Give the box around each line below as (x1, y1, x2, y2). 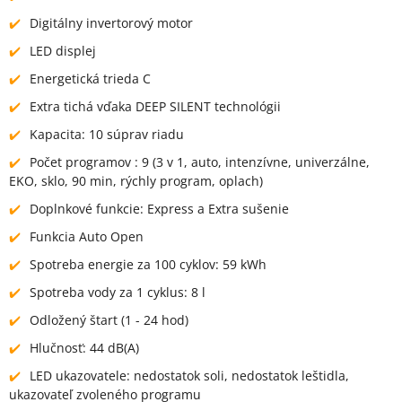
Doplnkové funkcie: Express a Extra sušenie (30, 199, 289, 217)
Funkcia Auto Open (30, 227, 144, 245)
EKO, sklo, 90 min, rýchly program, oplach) (9, 171, 263, 189)
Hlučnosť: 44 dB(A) (30, 338, 139, 356)
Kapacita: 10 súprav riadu (30, 125, 184, 143)
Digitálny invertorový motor (30, 13, 193, 31)
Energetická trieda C (30, 69, 151, 87)
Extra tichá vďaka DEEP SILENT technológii (30, 97, 281, 115)
